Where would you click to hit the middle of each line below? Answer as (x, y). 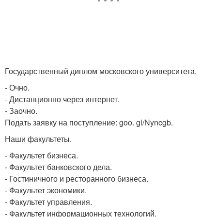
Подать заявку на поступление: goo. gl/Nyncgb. (89, 122)
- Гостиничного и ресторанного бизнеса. (77, 178)
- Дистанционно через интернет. (62, 99)
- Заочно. (21, 111)
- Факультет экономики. (46, 190)
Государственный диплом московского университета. (101, 71)
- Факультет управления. (48, 202)
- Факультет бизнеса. (41, 155)
